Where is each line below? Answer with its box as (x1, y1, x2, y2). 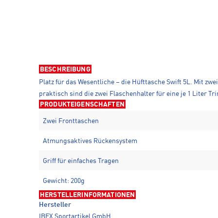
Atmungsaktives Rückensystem (43, 138, 137, 145)
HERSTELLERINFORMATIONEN (40, 192, 135, 199)
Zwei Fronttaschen (43, 118, 99, 125)
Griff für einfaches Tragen (43, 158, 119, 165)
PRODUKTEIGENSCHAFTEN (40, 101, 125, 109)
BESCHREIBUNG (40, 66, 91, 73)
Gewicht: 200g (43, 178, 85, 185)
